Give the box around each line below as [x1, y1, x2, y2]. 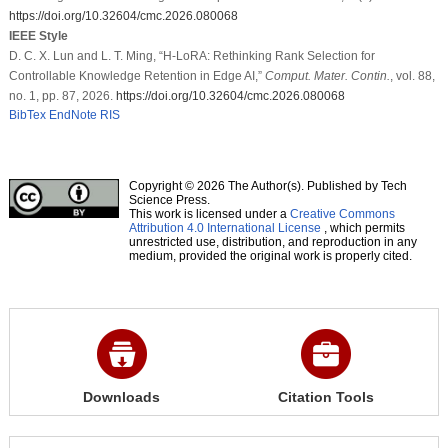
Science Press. [128, 192, 210, 207]
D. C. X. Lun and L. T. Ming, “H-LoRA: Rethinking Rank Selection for [8, 48, 375, 63]
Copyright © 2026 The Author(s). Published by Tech [128, 178, 407, 193]
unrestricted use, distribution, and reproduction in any [128, 234, 417, 249]
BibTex [8, 107, 46, 122]
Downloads [83, 388, 161, 405]
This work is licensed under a [128, 206, 290, 221]
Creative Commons [289, 206, 395, 221]
